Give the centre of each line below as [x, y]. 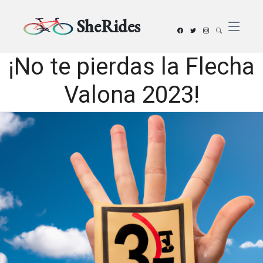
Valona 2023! [131, 95]
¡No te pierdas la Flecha [131, 67]
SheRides [109, 26]
